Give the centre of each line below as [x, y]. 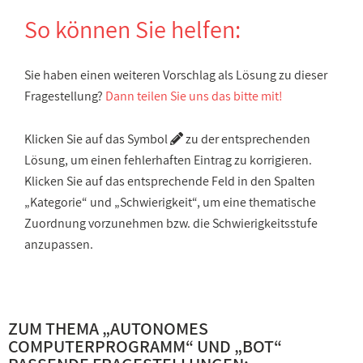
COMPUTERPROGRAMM [97, 346]
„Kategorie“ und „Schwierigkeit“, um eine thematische [170, 202]
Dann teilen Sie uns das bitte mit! [194, 96]
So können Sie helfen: [132, 29]
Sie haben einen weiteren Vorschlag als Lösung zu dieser [176, 75]
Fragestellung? [65, 96]
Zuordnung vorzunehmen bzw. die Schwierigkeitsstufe [171, 223]
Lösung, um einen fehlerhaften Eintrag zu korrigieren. [168, 160]
